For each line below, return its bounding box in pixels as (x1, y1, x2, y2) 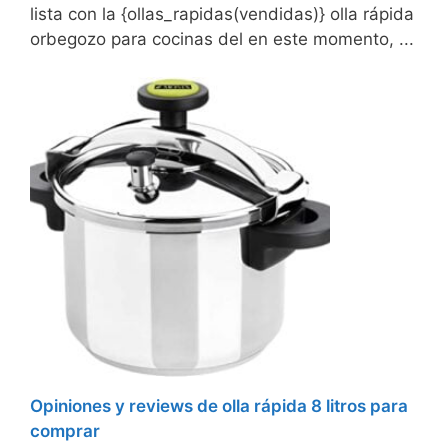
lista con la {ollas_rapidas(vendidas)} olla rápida (30, 3, 414, 24)
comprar (30, 420, 100, 441)
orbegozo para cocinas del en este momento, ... (30, 28, 414, 49)
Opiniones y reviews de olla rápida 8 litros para (30, 395, 408, 416)
